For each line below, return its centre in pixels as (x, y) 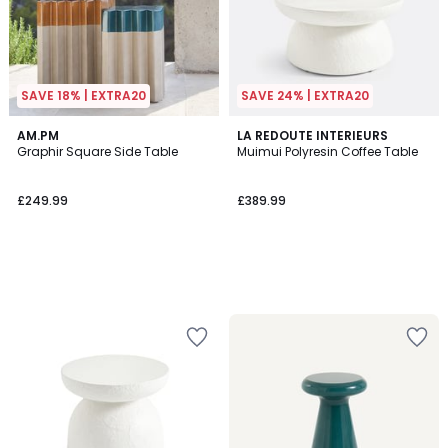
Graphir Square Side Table (97, 151)
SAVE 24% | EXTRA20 (305, 95)
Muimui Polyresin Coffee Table (327, 151)
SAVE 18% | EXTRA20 (83, 95)
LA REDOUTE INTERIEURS (312, 135)
